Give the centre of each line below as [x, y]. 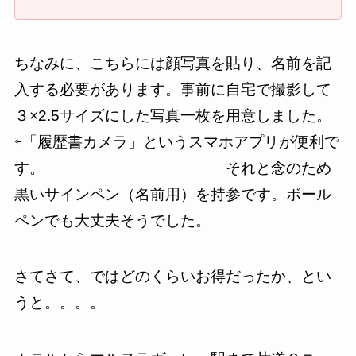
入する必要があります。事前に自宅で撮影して [172, 89]
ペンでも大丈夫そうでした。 [112, 220]
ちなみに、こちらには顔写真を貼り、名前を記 [172, 63]
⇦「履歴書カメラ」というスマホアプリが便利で [176, 141]
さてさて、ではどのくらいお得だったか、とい [172, 277]
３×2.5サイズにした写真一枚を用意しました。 [172, 115]
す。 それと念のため [172, 168]
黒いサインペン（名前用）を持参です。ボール [172, 194]
